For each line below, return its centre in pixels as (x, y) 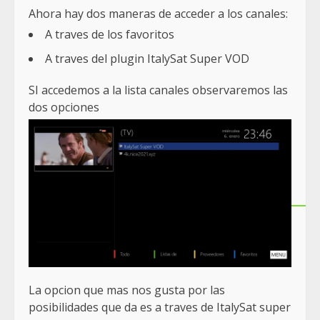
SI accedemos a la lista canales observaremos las (158, 90)
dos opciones (64, 107)
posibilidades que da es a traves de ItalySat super (160, 307)
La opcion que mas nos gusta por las (127, 290)
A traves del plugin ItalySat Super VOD (147, 59)
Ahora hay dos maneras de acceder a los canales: (158, 14)
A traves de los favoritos (110, 35)
